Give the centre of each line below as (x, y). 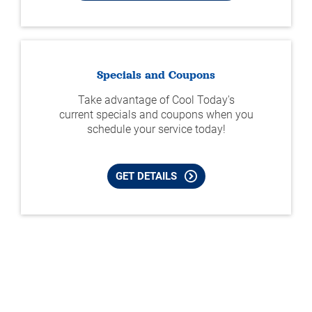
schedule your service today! (156, 130)
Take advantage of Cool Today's (156, 100)
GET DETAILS (146, 177)
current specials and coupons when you (156, 115)
